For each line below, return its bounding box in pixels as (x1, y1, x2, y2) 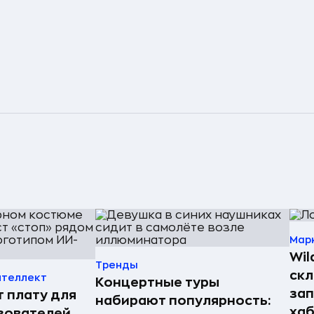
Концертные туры (95, 275, 219, 289)
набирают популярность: (95, 294, 271, 307)
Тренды (95, 259, 138, 270)
